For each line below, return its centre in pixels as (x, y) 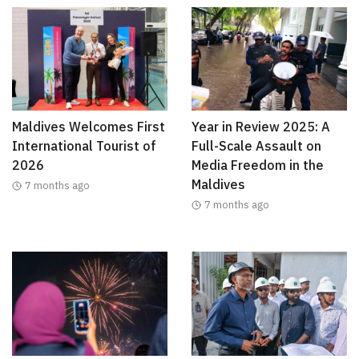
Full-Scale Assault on (256, 146)
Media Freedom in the (258, 165)
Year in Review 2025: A (261, 127)
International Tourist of (84, 146)
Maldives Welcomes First (89, 127)
